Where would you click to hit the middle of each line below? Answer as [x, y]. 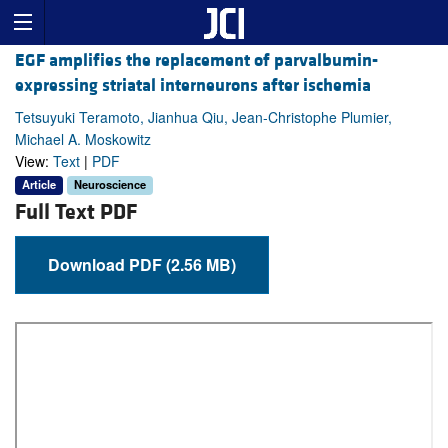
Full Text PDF [76, 212]
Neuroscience [110, 184]
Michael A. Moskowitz [83, 139]
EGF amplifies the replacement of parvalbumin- [196, 61]
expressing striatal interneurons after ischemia [193, 86]
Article [39, 184]
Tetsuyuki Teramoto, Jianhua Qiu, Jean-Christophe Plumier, [203, 117]
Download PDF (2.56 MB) [201, 264]
